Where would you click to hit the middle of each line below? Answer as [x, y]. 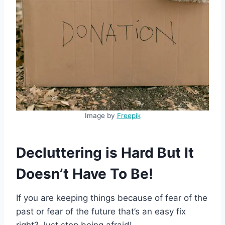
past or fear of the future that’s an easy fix [101, 211]
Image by [101, 115]
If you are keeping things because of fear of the [112, 198]
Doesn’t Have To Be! [85, 174]
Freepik [129, 115]
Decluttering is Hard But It [105, 152]
